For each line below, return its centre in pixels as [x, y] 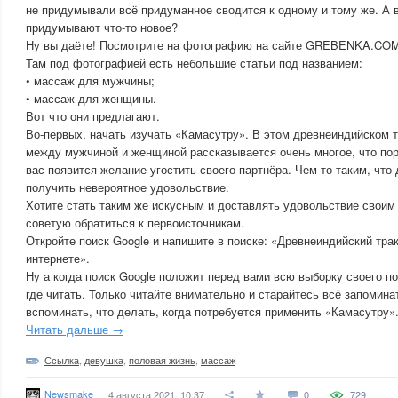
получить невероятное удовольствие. [127, 187]
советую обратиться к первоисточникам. [135, 223]
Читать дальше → [75, 329]
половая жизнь [162, 360]
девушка [104, 360]
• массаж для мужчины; [90, 80]
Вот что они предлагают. [93, 116]
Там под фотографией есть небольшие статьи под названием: [194, 63]
